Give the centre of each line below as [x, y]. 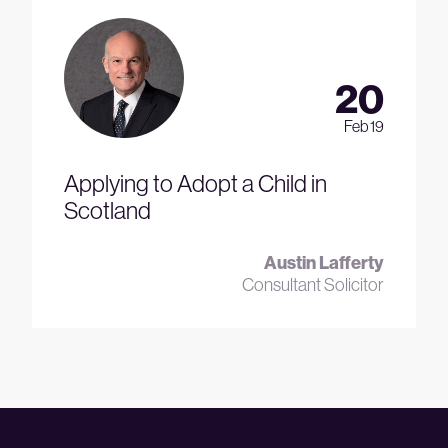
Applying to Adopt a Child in [195, 182]
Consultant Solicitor [313, 284]
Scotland [107, 209]
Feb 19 [364, 125]
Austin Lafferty [324, 262]
